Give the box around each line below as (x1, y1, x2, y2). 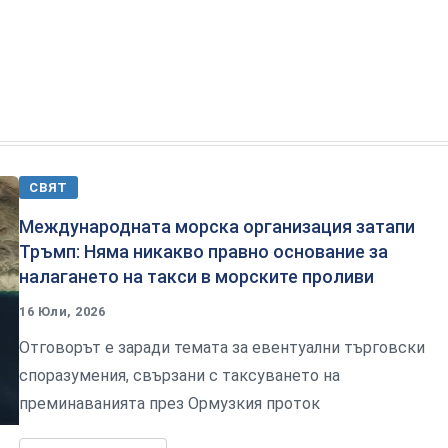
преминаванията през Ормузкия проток (19, 393, 320, 413)
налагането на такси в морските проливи (19, 265, 374, 287)
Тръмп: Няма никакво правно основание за (19, 240, 388, 262)
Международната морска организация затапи (19, 215, 415, 237)
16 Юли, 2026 (19, 303, 106, 319)
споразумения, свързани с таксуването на (19, 365, 340, 385)
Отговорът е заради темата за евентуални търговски (19, 337, 425, 357)
